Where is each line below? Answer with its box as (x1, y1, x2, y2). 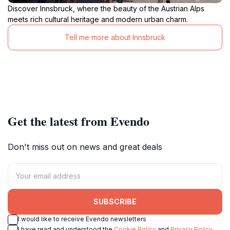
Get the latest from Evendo (8, 111, 149, 130)
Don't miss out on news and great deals (8, 141, 162, 152)
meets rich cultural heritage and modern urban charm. (8, 14, 188, 24)
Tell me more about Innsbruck (65, 33, 165, 42)
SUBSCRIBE (93, 197, 137, 206)
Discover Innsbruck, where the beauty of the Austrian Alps (8, 4, 204, 13)
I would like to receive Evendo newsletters (18, 215, 146, 223)
